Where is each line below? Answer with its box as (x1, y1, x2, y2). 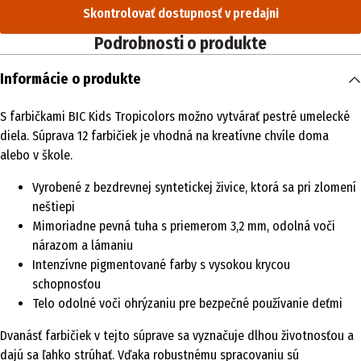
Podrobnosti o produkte (94, 33, 267, 54)
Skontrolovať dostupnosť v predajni (82, 6, 279, 21)
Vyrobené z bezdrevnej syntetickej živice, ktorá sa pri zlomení (32, 180, 356, 195)
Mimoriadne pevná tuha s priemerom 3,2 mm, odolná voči (32, 218, 335, 234)
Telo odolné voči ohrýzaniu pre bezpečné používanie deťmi (32, 296, 342, 311)
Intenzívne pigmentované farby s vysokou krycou (32, 257, 290, 272)
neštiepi (32, 199, 75, 214)
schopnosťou (32, 276, 101, 292)
